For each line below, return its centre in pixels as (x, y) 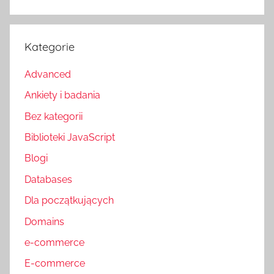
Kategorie (50, 46)
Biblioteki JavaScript (70, 138)
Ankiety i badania (62, 95)
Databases (48, 179)
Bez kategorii (54, 116)
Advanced (48, 74)
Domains (44, 221)
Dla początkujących (69, 201)
